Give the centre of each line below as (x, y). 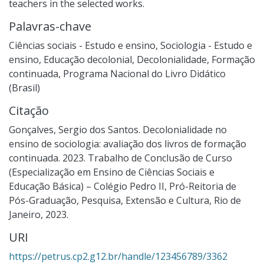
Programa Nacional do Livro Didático (144, 73)
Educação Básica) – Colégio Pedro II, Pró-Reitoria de (123, 186)
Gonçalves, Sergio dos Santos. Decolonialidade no (118, 129)
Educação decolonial (88, 59)
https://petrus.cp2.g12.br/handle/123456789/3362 (118, 256)
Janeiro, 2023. (39, 214)
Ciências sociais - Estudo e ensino (82, 45)
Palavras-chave (50, 26)
